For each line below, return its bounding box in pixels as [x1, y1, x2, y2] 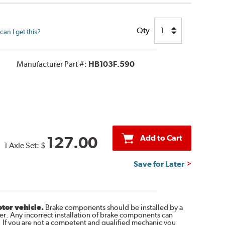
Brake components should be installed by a [43, 202, 183, 212]
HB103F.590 [88, 59, 135, 69]
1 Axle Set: [4, 140, 41, 150]
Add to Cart [140, 133, 182, 143]
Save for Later [134, 159, 185, 169]
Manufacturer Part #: [16, 59, 88, 69]
